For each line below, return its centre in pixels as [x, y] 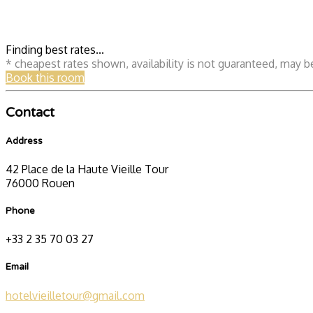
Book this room [45, 77]
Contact [30, 112]
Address [24, 141]
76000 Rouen [40, 183]
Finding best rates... [55, 49]
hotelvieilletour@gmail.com [75, 295]
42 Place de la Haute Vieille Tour [87, 169]
